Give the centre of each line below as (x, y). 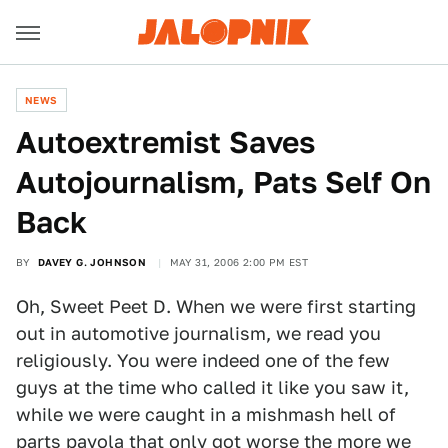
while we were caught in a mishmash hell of (206, 414)
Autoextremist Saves (165, 142)
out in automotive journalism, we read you (198, 333)
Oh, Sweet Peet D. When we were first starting (216, 306)
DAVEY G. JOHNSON (92, 262)
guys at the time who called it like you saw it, (212, 387)
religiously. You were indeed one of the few (203, 360)
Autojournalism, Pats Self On (223, 182)
